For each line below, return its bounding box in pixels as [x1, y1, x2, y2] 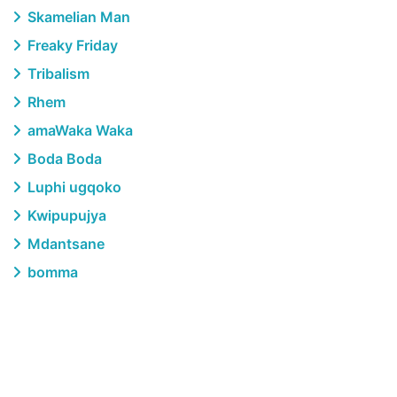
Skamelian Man [24, 8, 130, 26]
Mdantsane [24, 235, 105, 253]
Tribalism [24, 65, 90, 82]
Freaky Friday [24, 36, 118, 54]
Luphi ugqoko [24, 178, 121, 196]
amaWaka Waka [24, 121, 133, 139]
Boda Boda [24, 150, 102, 167]
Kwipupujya [24, 206, 106, 224]
